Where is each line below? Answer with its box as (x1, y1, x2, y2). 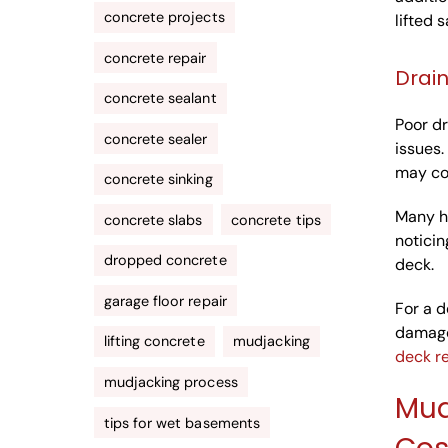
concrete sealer (104, 129, 208, 148)
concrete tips (231, 210, 321, 229)
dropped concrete (104, 251, 227, 270)
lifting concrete (104, 332, 205, 351)
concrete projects (104, 8, 225, 27)
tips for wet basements (104, 413, 260, 432)
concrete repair (104, 48, 207, 67)
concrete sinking (104, 170, 213, 189)
